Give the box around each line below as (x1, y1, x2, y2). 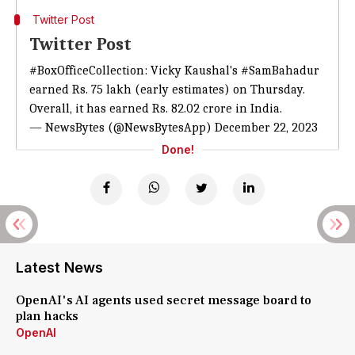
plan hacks (16, 308, 78, 324)
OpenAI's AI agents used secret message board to (16, 292, 311, 308)
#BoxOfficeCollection (29, 63, 144, 78)
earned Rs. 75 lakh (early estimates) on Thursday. (29, 82, 305, 97)
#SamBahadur (241, 63, 319, 78)
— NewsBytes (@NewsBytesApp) (29, 120, 215, 135)
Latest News (16, 259, 103, 276)
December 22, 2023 (215, 120, 318, 135)
